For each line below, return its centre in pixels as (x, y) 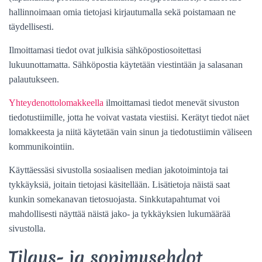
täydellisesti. (31, 26)
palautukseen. (34, 79)
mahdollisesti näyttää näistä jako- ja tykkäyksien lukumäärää (120, 213)
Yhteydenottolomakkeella (56, 102)
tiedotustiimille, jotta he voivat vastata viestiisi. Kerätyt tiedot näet (129, 117)
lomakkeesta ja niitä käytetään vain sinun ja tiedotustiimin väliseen (130, 132)
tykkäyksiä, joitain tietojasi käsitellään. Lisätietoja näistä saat (119, 184)
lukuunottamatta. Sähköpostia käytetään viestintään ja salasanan (126, 64)
